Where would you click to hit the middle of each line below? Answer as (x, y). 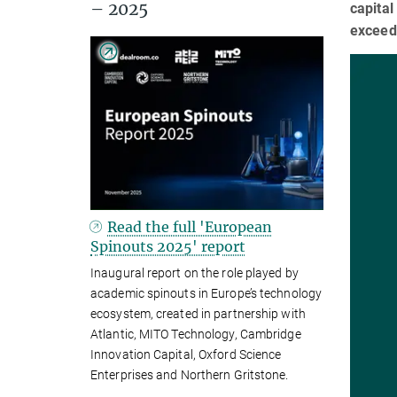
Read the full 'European (190, 227)
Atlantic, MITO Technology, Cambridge (196, 335)
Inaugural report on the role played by (195, 273)
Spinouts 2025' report (168, 247)
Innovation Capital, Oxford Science (186, 355)
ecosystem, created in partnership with (198, 314)
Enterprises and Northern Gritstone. (190, 375)
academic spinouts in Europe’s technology (206, 294)
